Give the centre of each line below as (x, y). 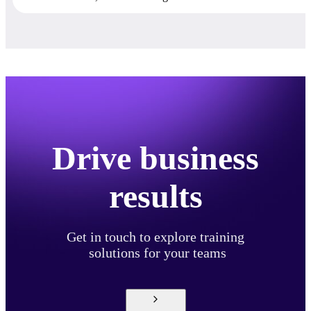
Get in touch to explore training (155, 236)
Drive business (155, 158)
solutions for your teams (155, 252)
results (155, 196)
